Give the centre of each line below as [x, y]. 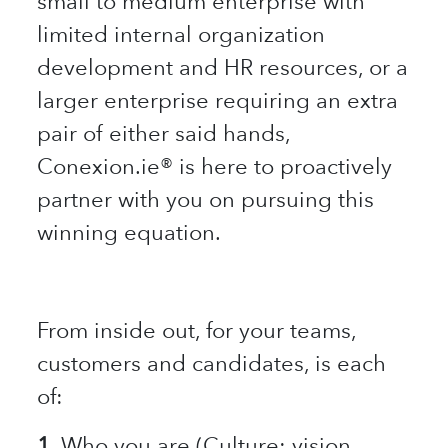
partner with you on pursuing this [206, 199]
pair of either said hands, [164, 133]
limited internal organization [181, 34]
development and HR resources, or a [223, 67]
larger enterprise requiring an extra [218, 100]
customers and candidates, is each [212, 363]
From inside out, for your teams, [197, 330]
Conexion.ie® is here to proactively [215, 166]
